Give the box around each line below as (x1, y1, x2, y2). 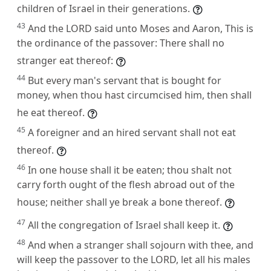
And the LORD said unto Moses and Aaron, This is (28, 21, 253, 35)
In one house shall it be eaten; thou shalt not (28, 163, 232, 177)
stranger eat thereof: (17, 53, 113, 67)
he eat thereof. (17, 105, 85, 119)
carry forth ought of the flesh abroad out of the (17, 177, 235, 191)
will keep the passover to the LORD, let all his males (17, 252, 250, 266)
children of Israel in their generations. (17, 1, 190, 15)
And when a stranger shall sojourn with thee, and (28, 238, 253, 252)
